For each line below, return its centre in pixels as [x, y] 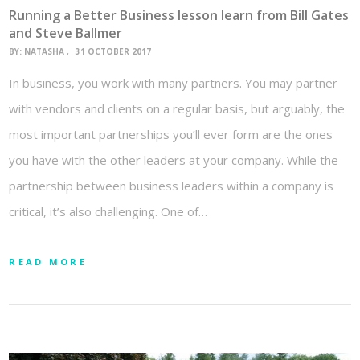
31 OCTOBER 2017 [114, 52]
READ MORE [48, 262]
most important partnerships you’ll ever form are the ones [171, 135]
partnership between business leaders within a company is [172, 186]
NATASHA [45, 52]
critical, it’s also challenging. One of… [108, 212]
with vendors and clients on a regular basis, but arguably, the [177, 109]
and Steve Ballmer [66, 33]
